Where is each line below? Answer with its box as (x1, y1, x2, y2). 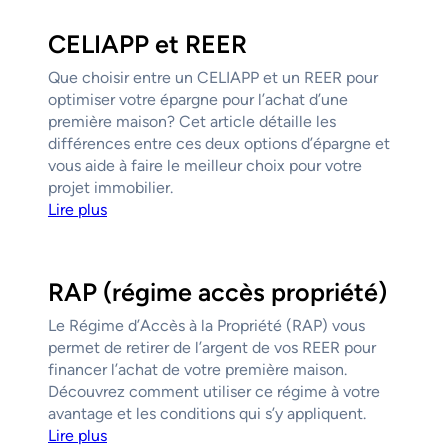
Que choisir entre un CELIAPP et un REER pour (48, 68, 378, 88)
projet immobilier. (48, 178, 173, 198)
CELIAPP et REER (48, 29, 247, 60)
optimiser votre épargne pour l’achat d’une (48, 90, 348, 110)
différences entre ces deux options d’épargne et (48, 134, 390, 154)
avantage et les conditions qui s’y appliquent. (48, 404, 366, 424)
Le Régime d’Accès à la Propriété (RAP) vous (48, 316, 365, 336)
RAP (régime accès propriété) (48, 277, 387, 308)
